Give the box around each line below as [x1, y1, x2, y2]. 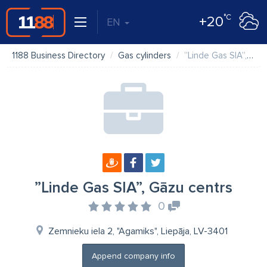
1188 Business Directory [12, 50, 105, 61]
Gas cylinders [118, 50, 171, 61]
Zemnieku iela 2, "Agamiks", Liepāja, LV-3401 [48, 225, 228, 237]
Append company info [92, 251, 175, 261]
